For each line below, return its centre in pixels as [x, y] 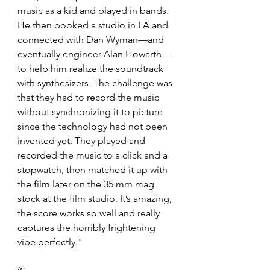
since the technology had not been [94, 127]
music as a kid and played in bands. [94, 11]
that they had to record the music [89, 98]
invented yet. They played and [83, 141]
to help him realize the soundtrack [92, 69]
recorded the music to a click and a [94, 155]
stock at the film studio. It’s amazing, [96, 199]
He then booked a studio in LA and [94, 25]
